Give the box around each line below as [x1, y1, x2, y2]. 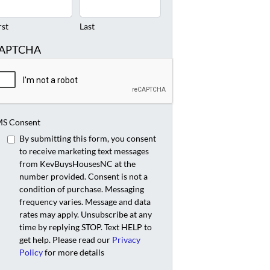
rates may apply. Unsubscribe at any [19, 209, 152, 220]
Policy [19, 247, 43, 258]
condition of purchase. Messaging [19, 184, 144, 195]
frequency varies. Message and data [19, 196, 151, 207]
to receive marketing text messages [19, 146, 149, 157]
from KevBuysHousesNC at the [19, 159, 136, 169]
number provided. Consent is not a [19, 171, 148, 182]
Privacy [111, 234, 140, 245]
